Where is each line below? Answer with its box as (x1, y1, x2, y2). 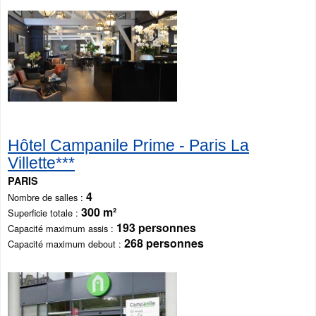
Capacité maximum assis (8, 221, 108, 235)
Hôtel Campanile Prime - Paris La (8, 135, 249, 154)
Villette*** (8, 153, 75, 172)
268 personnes (124, 234, 204, 251)
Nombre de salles (8, 190, 78, 204)
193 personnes (116, 219, 196, 236)
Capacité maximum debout (8, 236, 116, 250)
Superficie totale (8, 205, 73, 219)
